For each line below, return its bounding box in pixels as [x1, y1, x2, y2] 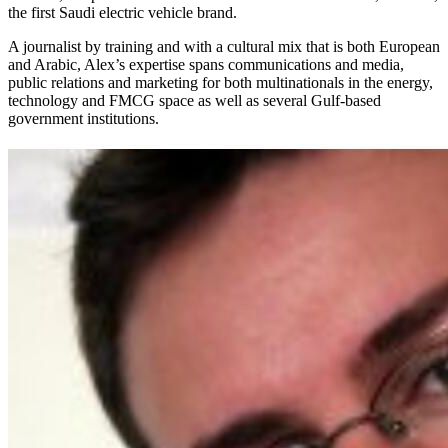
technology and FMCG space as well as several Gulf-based [8, 92, 381, 110]
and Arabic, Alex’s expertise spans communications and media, [8, 56, 404, 74]
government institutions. [8, 110, 163, 128]
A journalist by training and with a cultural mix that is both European [8, 38, 440, 56]
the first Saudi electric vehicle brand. [8, 4, 237, 22]
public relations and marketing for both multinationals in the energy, [8, 74, 433, 92]
